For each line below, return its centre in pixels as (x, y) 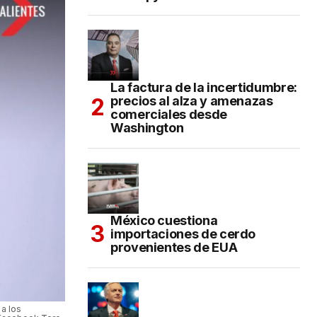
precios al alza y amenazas (192, 100)
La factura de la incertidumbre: (204, 87)
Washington (147, 127)
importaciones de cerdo (183, 234)
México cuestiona (164, 220)
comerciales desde (169, 114)
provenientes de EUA (174, 247)
